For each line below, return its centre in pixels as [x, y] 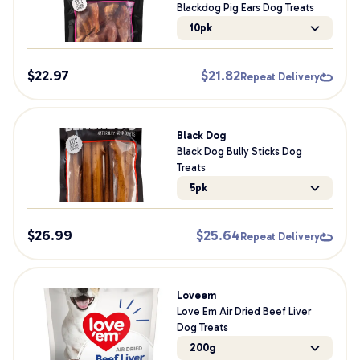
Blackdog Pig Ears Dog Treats [245, 8]
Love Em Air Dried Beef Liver [243, 311]
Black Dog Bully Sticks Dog [239, 151]
